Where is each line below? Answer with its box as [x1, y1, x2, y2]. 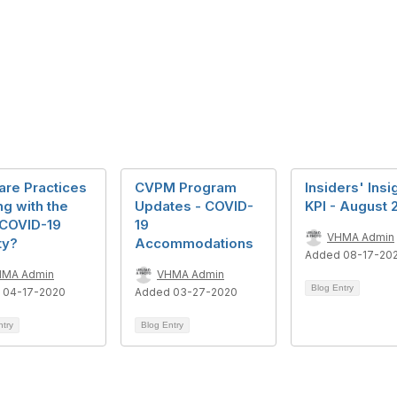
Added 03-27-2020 [135, 285, 237, 299]
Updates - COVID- [135, 198, 253, 214]
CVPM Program [135, 179, 237, 196]
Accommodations [135, 235, 253, 252]
